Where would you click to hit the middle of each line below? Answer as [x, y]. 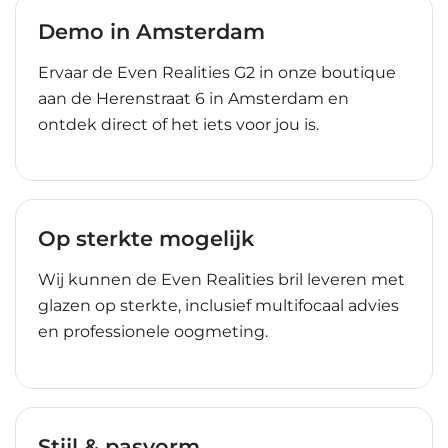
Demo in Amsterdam [151, 32]
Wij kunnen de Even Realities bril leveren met [221, 279]
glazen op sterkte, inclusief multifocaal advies [218, 305]
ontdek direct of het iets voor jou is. [178, 124]
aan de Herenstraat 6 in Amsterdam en [193, 98]
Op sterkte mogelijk [146, 239]
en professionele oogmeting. [153, 331]
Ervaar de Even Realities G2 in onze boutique [217, 72]
